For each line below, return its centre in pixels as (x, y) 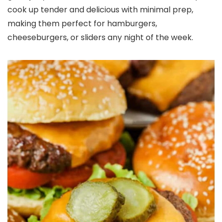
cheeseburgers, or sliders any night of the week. (100, 37)
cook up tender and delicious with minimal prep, (100, 10)
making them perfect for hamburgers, (82, 24)
